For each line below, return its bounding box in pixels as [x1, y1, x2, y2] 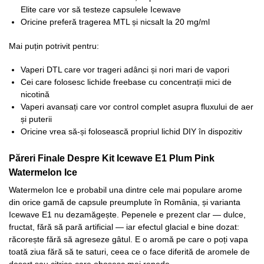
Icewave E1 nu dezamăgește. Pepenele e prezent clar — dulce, [9, 209, 246, 219]
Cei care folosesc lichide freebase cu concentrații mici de [21, 77, 232, 87]
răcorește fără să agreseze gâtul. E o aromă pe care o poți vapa [9, 234, 248, 244]
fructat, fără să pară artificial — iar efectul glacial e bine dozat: [9, 222, 239, 232]
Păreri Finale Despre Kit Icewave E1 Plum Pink [9, 152, 214, 163]
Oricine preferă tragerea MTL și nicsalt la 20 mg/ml [21, 17, 210, 27]
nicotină [21, 90, 49, 100]
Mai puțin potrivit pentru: [9, 41, 99, 51]
